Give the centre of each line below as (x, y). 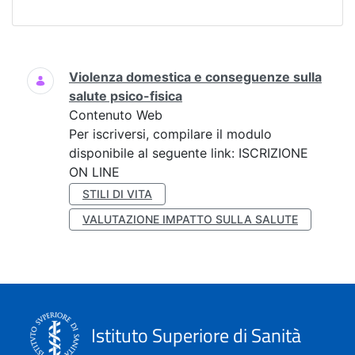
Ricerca (34, 67)
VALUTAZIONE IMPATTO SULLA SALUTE (190, 219)
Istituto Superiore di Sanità (194, 335)
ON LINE (94, 172)
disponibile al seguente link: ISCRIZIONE (189, 153)
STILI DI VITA (117, 194)
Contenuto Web (116, 115)
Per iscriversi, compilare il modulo (170, 134)
